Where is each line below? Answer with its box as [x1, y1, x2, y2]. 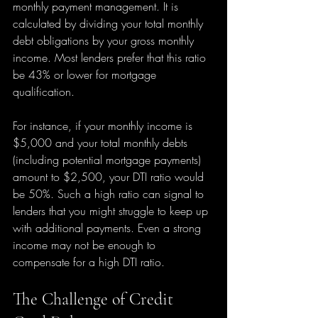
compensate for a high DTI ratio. [13, 254, 165, 270]
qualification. [13, 84, 75, 99]
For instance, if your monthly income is [13, 118, 196, 133]
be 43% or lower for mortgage [13, 67, 160, 82]
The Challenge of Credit [13, 289, 177, 309]
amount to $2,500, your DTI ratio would [13, 169, 207, 185]
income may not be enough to [13, 237, 159, 253]
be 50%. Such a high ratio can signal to [13, 186, 207, 202]
